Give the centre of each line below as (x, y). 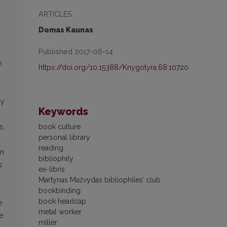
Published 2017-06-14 (76, 51)
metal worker (60, 212)
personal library (64, 137)
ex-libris (52, 169)
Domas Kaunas (66, 30)
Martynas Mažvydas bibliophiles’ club (100, 180)
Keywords (63, 111)
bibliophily (56, 159)
